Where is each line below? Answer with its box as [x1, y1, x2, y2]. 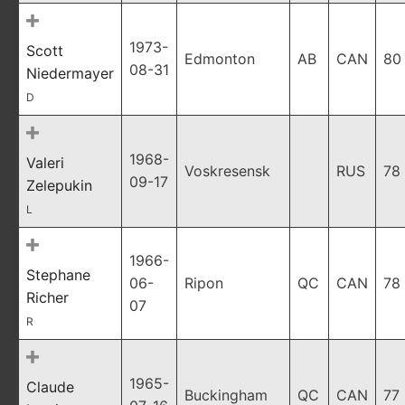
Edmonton [184, 50, 255, 68]
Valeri [26, 154, 64, 172]
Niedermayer [26, 64, 114, 82]
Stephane [26, 266, 90, 284]
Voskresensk [184, 162, 270, 180]
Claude [26, 378, 74, 396]
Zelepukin [26, 176, 92, 194]
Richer [26, 288, 69, 306]
